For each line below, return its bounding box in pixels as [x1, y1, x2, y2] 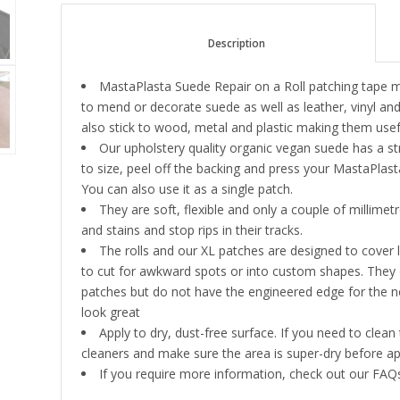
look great [81, 303, 141, 321]
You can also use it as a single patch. [81, 179, 294, 197]
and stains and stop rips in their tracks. [81, 221, 304, 238]
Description [265, 36, 359, 50]
